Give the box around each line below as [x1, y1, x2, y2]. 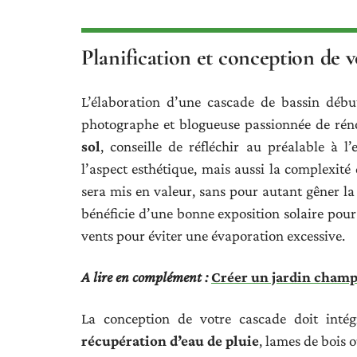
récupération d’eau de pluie [81, 331, 260, 349]
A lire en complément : [81, 268, 208, 285]
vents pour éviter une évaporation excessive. [81, 226, 345, 244]
